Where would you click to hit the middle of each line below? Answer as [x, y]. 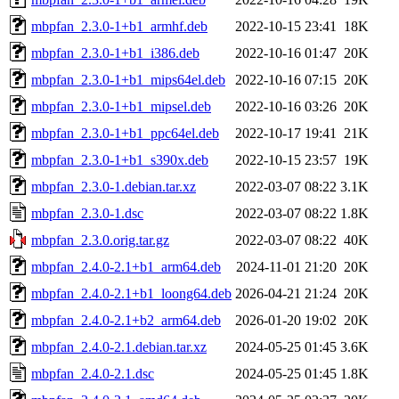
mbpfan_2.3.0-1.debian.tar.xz [114, 186]
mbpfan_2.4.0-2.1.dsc [93, 373]
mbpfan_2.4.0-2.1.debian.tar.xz [119, 346]
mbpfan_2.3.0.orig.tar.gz [100, 240]
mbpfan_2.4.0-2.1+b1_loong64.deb [131, 293]
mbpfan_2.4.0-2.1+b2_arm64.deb [126, 320]
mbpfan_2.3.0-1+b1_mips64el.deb [128, 79]
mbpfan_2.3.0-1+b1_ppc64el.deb [125, 133]
